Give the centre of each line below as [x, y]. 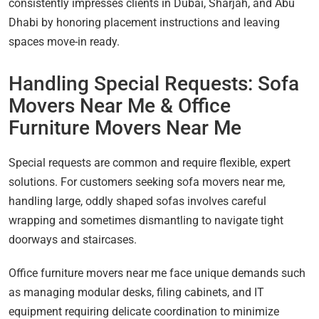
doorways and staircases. [73, 240]
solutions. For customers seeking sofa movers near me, [147, 182]
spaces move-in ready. [64, 42]
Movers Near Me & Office [120, 106]
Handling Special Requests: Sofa [154, 84]
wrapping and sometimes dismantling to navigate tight [146, 221]
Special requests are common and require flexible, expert [150, 163]
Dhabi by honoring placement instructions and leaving [144, 23]
